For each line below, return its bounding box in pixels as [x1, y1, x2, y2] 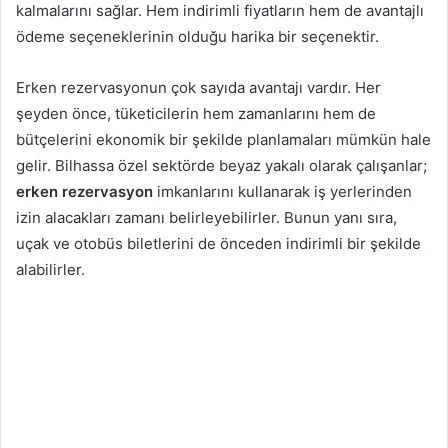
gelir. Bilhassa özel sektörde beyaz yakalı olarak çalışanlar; [16, 155, 427, 175]
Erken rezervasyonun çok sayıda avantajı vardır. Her [16, 77, 381, 97]
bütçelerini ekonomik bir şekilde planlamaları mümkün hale [16, 129, 431, 149]
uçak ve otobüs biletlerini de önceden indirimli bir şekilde [16, 233, 421, 253]
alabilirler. [16, 259, 85, 279]
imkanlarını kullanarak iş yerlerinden [153, 181, 412, 201]
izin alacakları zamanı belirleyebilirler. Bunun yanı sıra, [16, 207, 397, 227]
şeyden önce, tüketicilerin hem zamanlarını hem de [16, 103, 376, 123]
